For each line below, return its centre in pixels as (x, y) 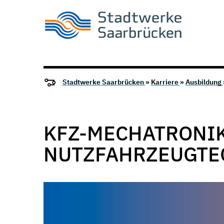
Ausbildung (204, 82)
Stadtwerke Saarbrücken (104, 82)
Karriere (165, 82)
